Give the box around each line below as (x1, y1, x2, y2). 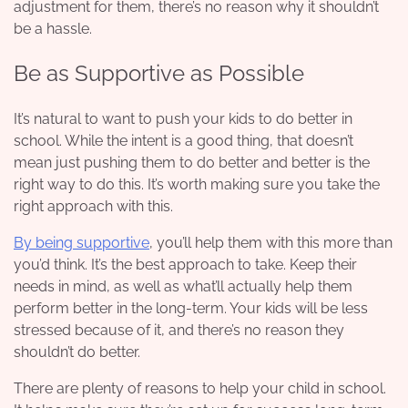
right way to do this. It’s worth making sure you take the (14, 176, 380, 194)
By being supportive (14, 234, 149, 252)
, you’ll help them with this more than (149, 234, 393, 252)
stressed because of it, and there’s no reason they (14, 321, 344, 340)
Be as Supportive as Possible (14, 60, 304, 87)
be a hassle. (14, 19, 92, 37)
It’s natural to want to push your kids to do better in (14, 110, 352, 128)
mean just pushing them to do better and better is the (14, 154, 370, 172)
